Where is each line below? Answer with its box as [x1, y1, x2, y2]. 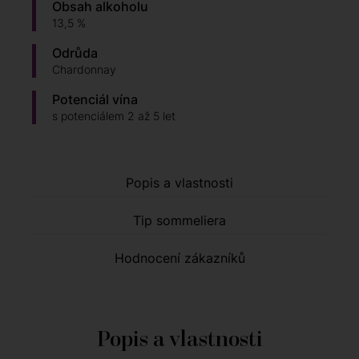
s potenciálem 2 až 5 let [52, 109, 175, 123]
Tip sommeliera [133, 212, 226, 229]
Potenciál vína [52, 91, 138, 108]
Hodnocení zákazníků [114, 250, 245, 267]
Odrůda [52, 45, 98, 62]
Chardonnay [52, 63, 116, 77]
